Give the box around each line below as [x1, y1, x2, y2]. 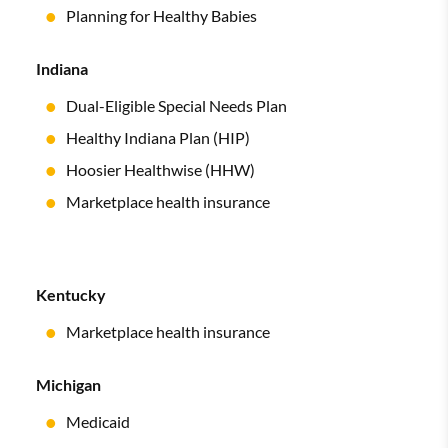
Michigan [36, 374, 101, 394]
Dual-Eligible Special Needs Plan [66, 95, 287, 115]
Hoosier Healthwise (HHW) [66, 159, 255, 179]
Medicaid [66, 411, 130, 431]
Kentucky [36, 284, 106, 304]
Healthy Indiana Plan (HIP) [66, 127, 250, 147]
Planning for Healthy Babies [66, 5, 257, 25]
